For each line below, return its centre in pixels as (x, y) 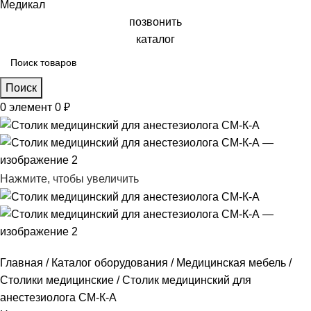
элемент (31, 108)
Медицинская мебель (233, 262)
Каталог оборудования (111, 262)
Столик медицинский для (187, 280)
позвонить (155, 22)
